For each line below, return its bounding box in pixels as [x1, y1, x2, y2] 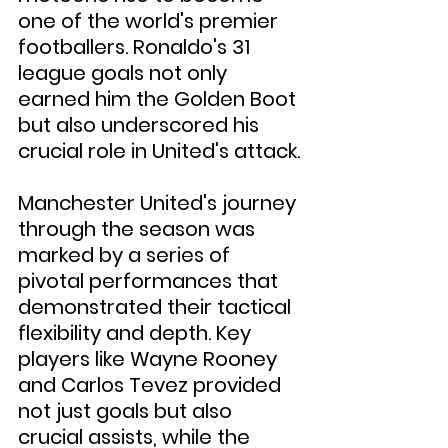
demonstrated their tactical [18, 293, 296, 321]
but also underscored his [18, 111, 264, 139]
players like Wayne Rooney [18, 345, 282, 373]
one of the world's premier [18, 7, 283, 35]
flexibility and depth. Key [18, 319, 256, 347]
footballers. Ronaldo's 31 [18, 33, 255, 61]
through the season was [18, 215, 260, 243]
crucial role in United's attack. [18, 137, 300, 165]
